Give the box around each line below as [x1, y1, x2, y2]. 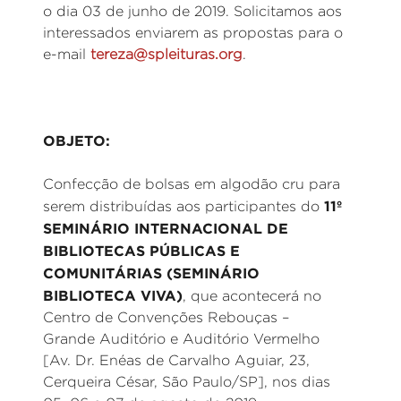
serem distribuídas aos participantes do [43, 199, 324, 214]
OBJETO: [43, 132, 110, 149]
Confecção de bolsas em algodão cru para [43, 176, 340, 192]
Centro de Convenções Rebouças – [43, 310, 289, 325]
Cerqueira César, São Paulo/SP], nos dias [43, 374, 330, 389]
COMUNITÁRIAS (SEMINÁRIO [43, 265, 260, 281]
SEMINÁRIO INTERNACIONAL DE [43, 220, 288, 236]
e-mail [43, 47, 90, 62]
